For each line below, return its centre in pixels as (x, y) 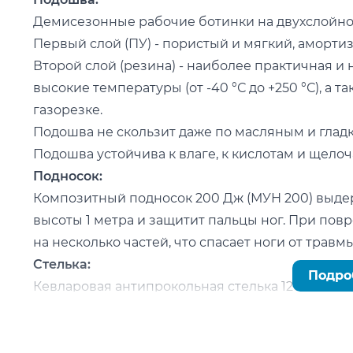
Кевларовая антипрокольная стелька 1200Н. (178, 286)
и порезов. (68, 331)
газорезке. (68, 110)
